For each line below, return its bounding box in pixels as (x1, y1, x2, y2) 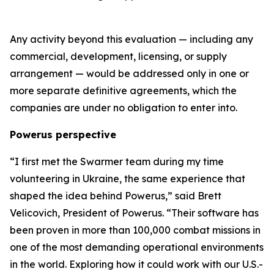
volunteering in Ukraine (10, 172, 119, 185)
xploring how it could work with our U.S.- (75, 257, 263, 270)
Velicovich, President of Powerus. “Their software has (10, 206, 259, 219)
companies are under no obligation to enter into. (10, 101, 237, 114)
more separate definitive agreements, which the (10, 84, 237, 97)
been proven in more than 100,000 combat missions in (10, 223, 261, 236)
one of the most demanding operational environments (10, 240, 264, 253)
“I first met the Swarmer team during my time (10, 155, 224, 168)
